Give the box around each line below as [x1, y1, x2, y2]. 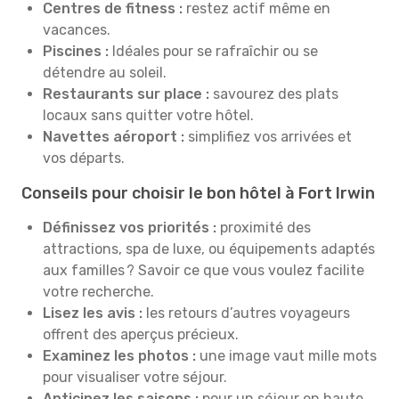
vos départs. [43, 150, 125, 167]
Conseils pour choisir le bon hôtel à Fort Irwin [21, 183, 375, 203]
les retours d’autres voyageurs [146, 305, 350, 322]
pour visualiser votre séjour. [43, 369, 227, 386]
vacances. [43, 21, 110, 38]
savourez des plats [213, 85, 338, 102]
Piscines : [43, 43, 109, 60]
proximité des [216, 219, 311, 236]
